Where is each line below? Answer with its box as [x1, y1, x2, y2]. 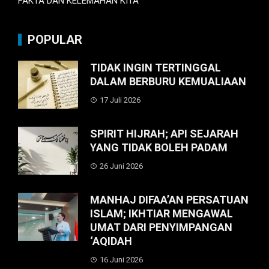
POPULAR [28, 32, 82, 47]
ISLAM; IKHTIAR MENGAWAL [90, 207, 233, 220]
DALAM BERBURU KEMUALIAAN [90, 75, 246, 88]
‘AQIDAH [90, 235, 132, 248]
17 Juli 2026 [100, 95, 141, 105]
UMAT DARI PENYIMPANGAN [90, 221, 232, 234]
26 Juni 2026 [100, 162, 143, 171]
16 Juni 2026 [100, 255, 143, 265]
